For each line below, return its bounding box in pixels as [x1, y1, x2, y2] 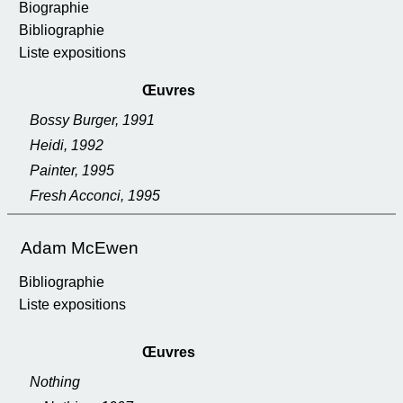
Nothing [30, 374, 80, 390]
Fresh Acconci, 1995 [30, 188, 160, 203]
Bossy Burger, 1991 [30, 112, 155, 128]
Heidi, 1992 [30, 138, 103, 153]
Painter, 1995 [30, 163, 114, 178]
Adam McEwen [21, 238, 139, 257]
